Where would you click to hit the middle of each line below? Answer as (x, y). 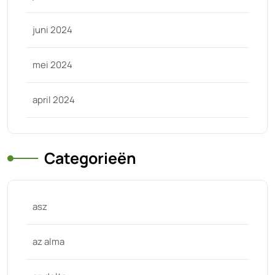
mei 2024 (52, 65)
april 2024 (54, 100)
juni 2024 (52, 30)
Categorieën (90, 158)
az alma (48, 242)
